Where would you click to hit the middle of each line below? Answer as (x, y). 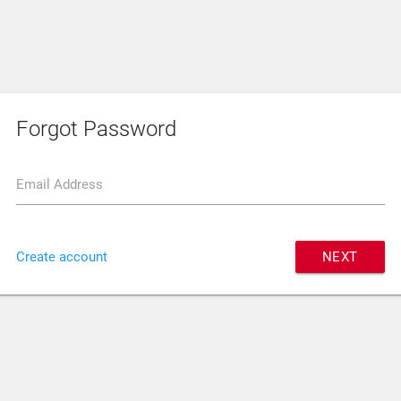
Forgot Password (97, 128)
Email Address (60, 184)
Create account (62, 256)
